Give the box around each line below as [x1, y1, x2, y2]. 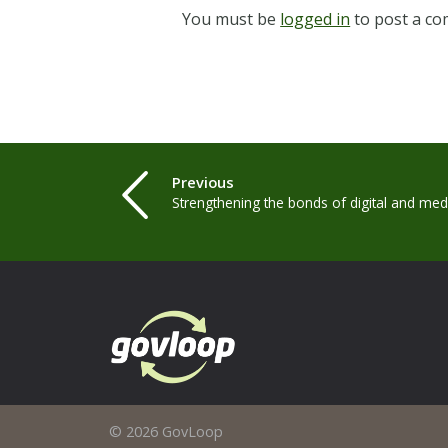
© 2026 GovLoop [109, 422, 224, 442]
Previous [172, 172, 235, 193]
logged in [280, 8, 351, 31]
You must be [182, 8, 281, 31]
